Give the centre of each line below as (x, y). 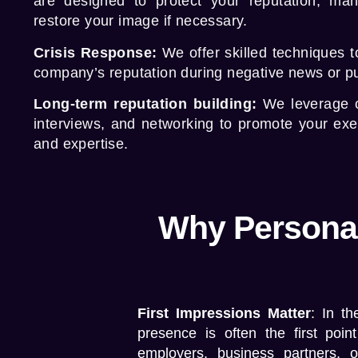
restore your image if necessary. (141, 21)
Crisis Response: (98, 52)
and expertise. (81, 144)
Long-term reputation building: (148, 104)
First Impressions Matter (224, 313)
